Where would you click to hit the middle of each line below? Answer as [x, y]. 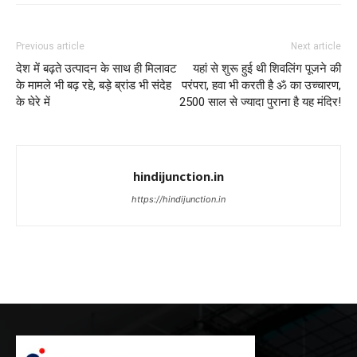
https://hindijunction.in [178, 199]
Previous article [50, 46]
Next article [316, 46]
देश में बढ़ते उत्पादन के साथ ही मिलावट [96, 68]
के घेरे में [33, 102]
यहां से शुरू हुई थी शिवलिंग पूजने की [267, 68]
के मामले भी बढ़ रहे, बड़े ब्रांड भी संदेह [94, 85]
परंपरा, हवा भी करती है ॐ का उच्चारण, [261, 85]
